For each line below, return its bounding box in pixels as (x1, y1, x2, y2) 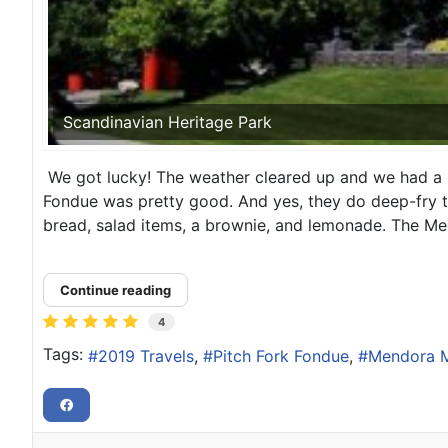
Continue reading (60, 281, 171, 298)
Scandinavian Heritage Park (63, 111, 272, 132)
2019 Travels (98, 345, 194, 366)
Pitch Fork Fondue (213, 345, 349, 366)
